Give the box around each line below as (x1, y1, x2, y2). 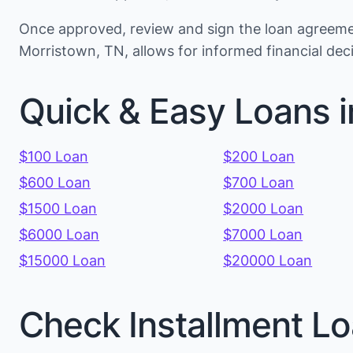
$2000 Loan (223, 200, 304, 217)
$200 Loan (223, 148, 295, 165)
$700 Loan (223, 174, 295, 191)
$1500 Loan (19, 200, 97, 217)
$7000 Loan (223, 226, 303, 243)
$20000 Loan (223, 252, 313, 269)
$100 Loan (19, 148, 88, 165)
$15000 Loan (19, 252, 106, 269)
